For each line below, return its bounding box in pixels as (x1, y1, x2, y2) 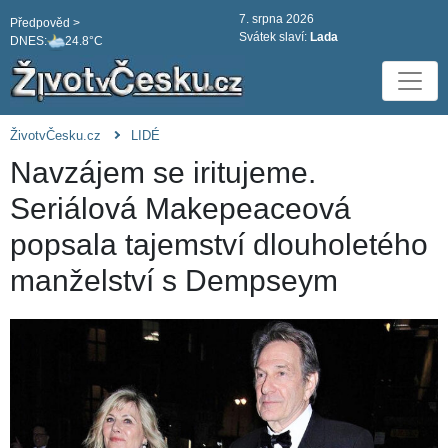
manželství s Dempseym (10, 264, 338, 298)
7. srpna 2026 (239, 12, 314, 26)
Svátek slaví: (239, 30, 310, 44)
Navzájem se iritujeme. (10, 156, 316, 190)
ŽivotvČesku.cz (10, 128, 101, 144)
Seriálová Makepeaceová (10, 192, 351, 226)
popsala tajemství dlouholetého (10, 228, 428, 262)
